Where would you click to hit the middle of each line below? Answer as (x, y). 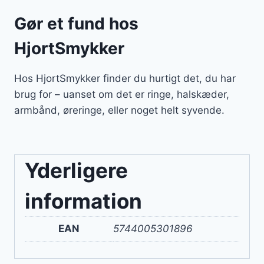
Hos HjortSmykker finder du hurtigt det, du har (125, 79)
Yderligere (76, 171)
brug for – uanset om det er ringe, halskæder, (122, 95)
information (83, 201)
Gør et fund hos (76, 24)
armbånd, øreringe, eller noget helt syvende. (119, 110)
